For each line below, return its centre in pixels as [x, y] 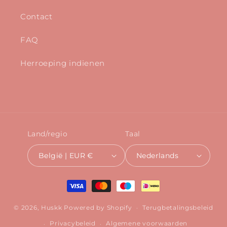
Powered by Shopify [98, 208]
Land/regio [47, 134]
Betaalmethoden [101, 181]
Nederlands [157, 155]
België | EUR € [90, 155]
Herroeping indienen [63, 63]
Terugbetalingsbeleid [178, 208]
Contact [36, 16]
